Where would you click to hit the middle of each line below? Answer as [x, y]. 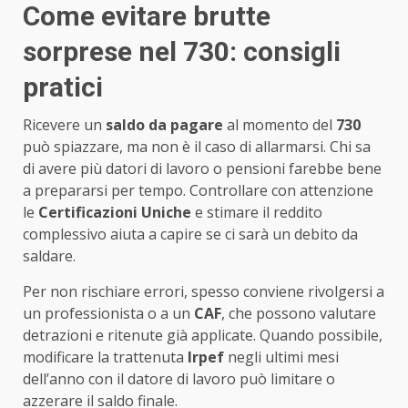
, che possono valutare [299, 313]
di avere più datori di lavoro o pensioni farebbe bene [202, 168]
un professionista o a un [108, 313]
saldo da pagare [164, 124]
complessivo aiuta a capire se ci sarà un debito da [190, 234]
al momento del [280, 124]
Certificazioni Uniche [115, 212]
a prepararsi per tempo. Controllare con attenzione [198, 190]
